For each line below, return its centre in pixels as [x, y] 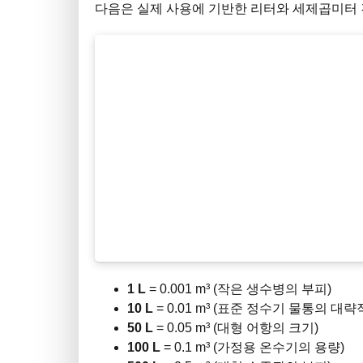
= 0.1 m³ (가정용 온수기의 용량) [252, 347]
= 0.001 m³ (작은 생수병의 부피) [239, 288]
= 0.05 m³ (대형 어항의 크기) [236, 327]
